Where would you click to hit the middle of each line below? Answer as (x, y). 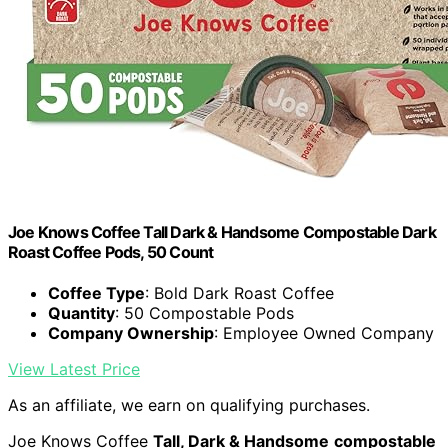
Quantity (81, 312)
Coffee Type (96, 292)
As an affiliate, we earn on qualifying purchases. (189, 404)
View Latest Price (74, 368)
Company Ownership (131, 332)
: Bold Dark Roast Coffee (239, 292)
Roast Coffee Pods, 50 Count (111, 251)
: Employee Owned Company (324, 332)
